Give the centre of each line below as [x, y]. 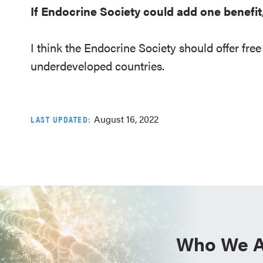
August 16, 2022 [126, 119]
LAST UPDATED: [62, 119]
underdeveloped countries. [97, 65]
